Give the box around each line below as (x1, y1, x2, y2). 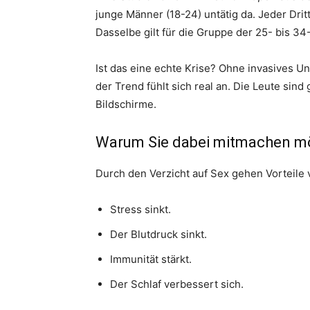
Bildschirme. (95, 98, 156, 111)
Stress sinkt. (110, 203, 171, 216)
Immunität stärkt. (110, 253, 192, 266)
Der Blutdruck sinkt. (110, 228, 207, 241)
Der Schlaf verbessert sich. (110, 277, 244, 291)
